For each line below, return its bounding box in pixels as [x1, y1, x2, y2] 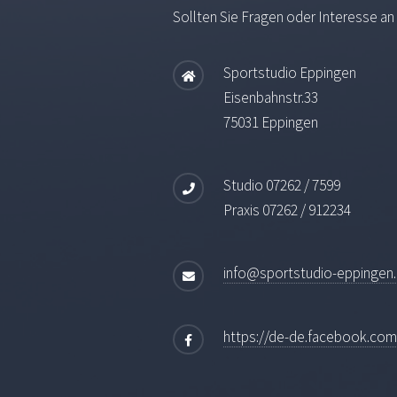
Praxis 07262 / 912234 [222, 200, 351, 221]
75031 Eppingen [222, 112, 318, 132]
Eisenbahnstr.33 [222, 87, 318, 107]
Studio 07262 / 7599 [222, 175, 340, 196]
